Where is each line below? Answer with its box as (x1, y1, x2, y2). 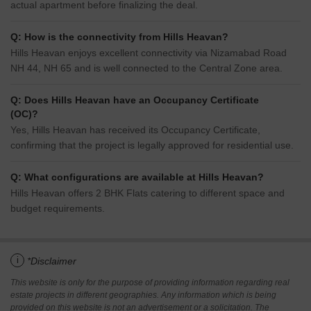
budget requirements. (10, 203, 105, 215)
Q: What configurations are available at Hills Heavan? (10, 171, 264, 183)
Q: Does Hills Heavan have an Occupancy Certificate (10, 94, 259, 106)
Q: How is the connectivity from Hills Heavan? (10, 31, 228, 43)
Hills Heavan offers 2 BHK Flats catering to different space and (10, 187, 285, 199)
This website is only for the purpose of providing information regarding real (10, 278, 289, 288)
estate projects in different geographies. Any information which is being (10, 290, 276, 301)
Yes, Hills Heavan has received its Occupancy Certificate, (10, 124, 260, 136)
